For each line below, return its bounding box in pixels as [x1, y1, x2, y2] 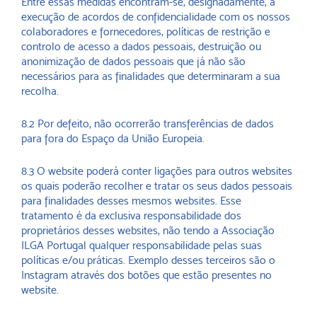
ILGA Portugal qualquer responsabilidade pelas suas [21, 238, 262, 252]
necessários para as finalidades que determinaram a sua [21, 69, 280, 83]
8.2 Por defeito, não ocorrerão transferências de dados [21, 117, 274, 130]
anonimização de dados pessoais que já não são [21, 54, 246, 68]
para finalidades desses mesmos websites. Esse [21, 194, 241, 207]
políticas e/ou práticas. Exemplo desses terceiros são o [21, 253, 275, 267]
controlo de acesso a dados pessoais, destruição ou [21, 40, 261, 53]
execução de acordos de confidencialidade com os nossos [21, 10, 290, 23]
